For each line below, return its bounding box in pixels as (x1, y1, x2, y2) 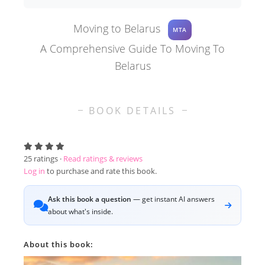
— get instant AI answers (131, 194, 215, 204)
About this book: (24, 239, 93, 250)
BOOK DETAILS (89, 104, 176, 117)
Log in (24, 166, 45, 176)
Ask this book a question (48, 194, 131, 204)
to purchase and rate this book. (45, 166, 157, 176)
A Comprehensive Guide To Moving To (40, 41, 225, 56)
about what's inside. (48, 206, 113, 216)
